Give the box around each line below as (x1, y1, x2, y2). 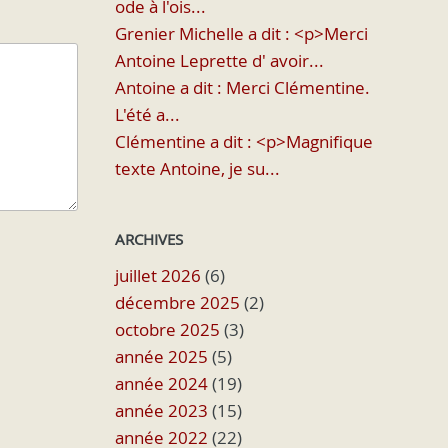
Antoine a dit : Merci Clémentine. (114, 76, 370, 99)
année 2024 (114, 372, 208, 395)
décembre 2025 (114, 291, 240, 314)
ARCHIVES (114, 229, 183, 249)
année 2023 (114, 399, 208, 422)
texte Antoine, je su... (114, 157, 280, 180)
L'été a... (114, 103, 180, 126)
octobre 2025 (114, 318, 220, 341)
